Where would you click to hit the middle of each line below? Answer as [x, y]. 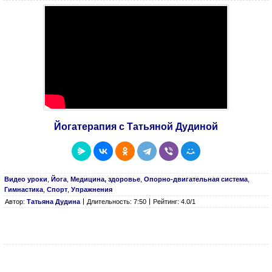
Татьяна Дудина [53, 202]
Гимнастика [24, 189]
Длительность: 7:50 [117, 202]
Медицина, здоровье [105, 179]
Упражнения [92, 189]
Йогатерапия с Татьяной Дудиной [136, 127]
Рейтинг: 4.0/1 [174, 202]
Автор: [16, 202]
